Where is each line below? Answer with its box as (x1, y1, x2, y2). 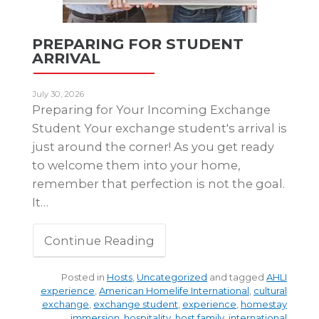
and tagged (207, 271, 266, 283)
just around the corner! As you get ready (32, 139, 274, 154)
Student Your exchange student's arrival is (32, 120, 287, 135)
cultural (253, 284, 287, 296)
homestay (241, 298, 287, 310)
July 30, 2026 (32, 88, 84, 99)
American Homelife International (99, 284, 249, 296)
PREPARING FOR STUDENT (32, 34, 244, 53)
